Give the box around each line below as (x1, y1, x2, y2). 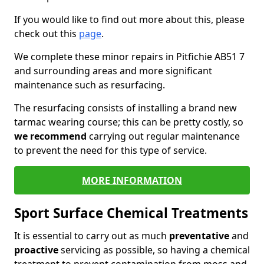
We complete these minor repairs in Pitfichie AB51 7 (14, 50, 245, 63)
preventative (169, 229, 229, 242)
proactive (14, 243, 58, 256)
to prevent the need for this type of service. (14, 144, 209, 157)
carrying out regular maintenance (87, 130, 240, 143)
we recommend (14, 130, 87, 143)
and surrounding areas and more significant (14, 64, 212, 77)
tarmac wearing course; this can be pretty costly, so (14, 115, 243, 128)
